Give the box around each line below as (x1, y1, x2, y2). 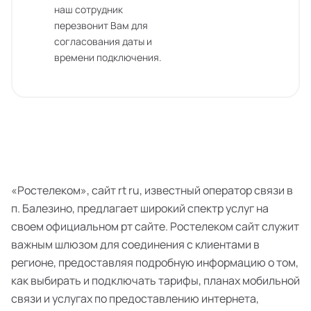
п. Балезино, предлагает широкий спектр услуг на (11, 201, 269, 216)
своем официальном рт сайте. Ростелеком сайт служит (11, 219, 299, 234)
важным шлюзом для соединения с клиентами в (11, 237, 260, 252)
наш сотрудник (54, 3, 123, 16)
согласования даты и (54, 35, 152, 48)
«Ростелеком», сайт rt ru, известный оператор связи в (11, 183, 293, 198)
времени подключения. (54, 51, 162, 64)
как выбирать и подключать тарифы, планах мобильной (11, 273, 300, 288)
